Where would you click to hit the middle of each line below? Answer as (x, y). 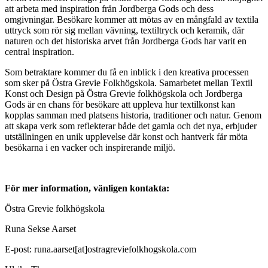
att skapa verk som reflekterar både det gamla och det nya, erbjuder (131, 126)
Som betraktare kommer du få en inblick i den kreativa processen (127, 72)
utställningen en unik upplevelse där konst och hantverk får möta (126, 136)
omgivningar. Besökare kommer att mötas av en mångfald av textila (132, 19)
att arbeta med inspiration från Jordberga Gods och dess (109, 8)
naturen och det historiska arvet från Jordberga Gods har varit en (126, 41)
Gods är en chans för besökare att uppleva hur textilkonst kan (120, 104)
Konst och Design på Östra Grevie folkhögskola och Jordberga (124, 93)
